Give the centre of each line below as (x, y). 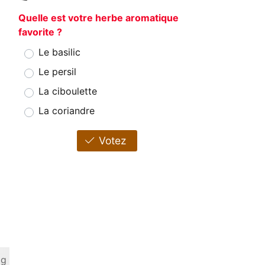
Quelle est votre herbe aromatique (98, 18)
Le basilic (59, 52)
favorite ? (40, 32)
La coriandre (67, 111)
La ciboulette (68, 91)
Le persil (57, 72)
